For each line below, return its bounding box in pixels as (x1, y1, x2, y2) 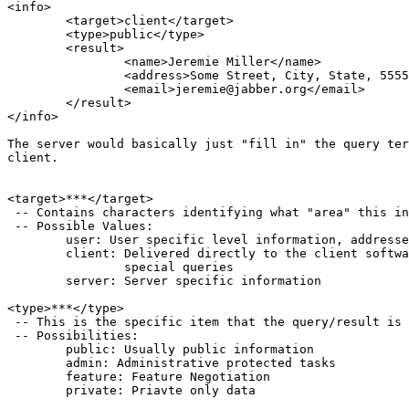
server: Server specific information (7, 273, 66, 288)
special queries (7, 259, 124, 274)
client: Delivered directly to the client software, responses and (7, 246, 66, 260)
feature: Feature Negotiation (7, 369, 66, 383)
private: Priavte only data (7, 383, 66, 397)
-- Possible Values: (7, 218, 153, 233)
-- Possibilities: (7, 328, 139, 342)
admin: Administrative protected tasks (7, 355, 66, 370)
